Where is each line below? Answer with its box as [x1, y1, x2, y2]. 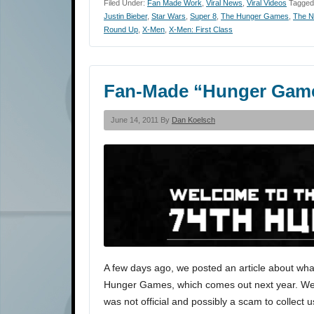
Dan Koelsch [172, 116, 215, 125]
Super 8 [190, 12, 217, 21]
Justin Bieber [104, 12, 147, 21]
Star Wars [151, 12, 186, 21]
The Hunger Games [221, 12, 289, 21]
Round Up [104, 25, 138, 34]
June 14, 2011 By [111, 116, 172, 125]
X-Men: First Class [169, 25, 233, 34]
